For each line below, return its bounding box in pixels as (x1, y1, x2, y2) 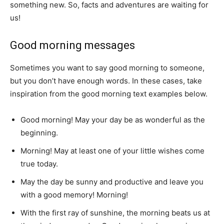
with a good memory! (20, 190, 96, 199)
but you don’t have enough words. (10, 76, 132, 85)
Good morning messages (10, 39, 135, 51)
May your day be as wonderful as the (75, 115, 205, 124)
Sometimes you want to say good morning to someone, (10, 63, 204, 72)
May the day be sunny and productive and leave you (20, 177, 203, 186)
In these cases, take (132, 76, 202, 85)
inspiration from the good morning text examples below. (10, 89, 207, 98)
